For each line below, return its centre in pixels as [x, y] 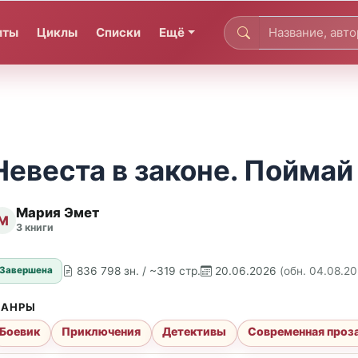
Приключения [101, 332]
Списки [119, 32]
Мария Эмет [58, 213]
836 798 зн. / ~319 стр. [139, 270]
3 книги [35, 228]
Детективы [195, 332]
